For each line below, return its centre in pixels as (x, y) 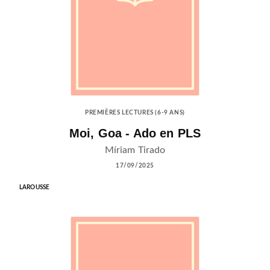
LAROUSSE (35, 187)
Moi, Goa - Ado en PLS (135, 133)
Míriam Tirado (135, 150)
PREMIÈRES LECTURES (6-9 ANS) (135, 113)
